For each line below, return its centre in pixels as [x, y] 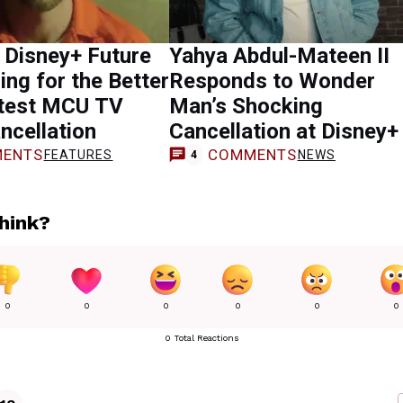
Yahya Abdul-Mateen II [279, 56]
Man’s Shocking [246, 106]
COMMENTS [252, 154]
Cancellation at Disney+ [284, 131]
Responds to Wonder [272, 81]
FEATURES [78, 154]
